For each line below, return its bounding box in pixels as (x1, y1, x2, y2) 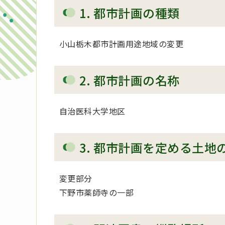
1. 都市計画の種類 (79, 4, 180, 22)
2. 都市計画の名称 (79, 71, 180, 89)
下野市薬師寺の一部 (59, 186, 134, 199)
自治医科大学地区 (59, 105, 126, 118)
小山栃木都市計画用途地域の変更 (59, 38, 184, 50)
